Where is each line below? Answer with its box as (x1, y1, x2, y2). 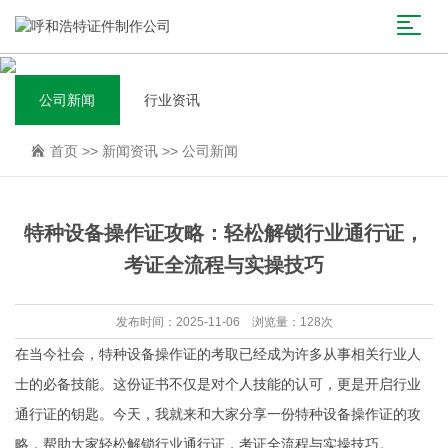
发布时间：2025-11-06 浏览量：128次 (115, 315, 333, 329)
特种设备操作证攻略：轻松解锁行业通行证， (24, 222, 424, 244)
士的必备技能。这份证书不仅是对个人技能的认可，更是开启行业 (15, 376, 421, 392)
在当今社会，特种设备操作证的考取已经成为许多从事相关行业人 (15, 346, 421, 362)
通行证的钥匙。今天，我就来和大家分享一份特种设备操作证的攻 (15, 406, 421, 422)
